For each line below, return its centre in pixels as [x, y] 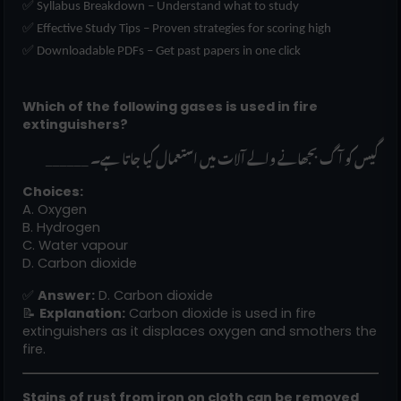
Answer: [66, 295]
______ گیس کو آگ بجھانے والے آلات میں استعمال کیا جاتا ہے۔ [235, 156]
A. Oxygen [55, 209]
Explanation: [82, 313]
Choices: [53, 191]
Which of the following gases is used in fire [170, 106]
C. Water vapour [75, 245]
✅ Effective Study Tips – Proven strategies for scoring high [177, 29]
